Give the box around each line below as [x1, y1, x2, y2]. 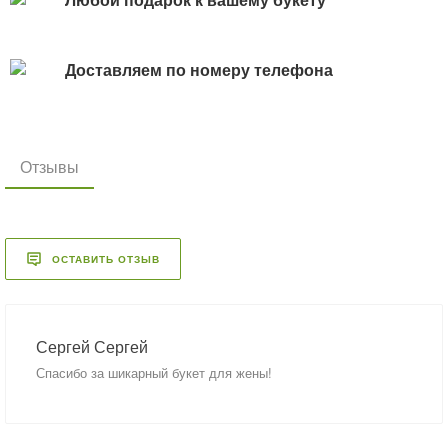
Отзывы [20, 155, 79, 179]
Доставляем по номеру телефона [65, 58, 333, 82]
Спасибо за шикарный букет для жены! [36, 363, 272, 383]
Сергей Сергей [36, 335, 148, 359]
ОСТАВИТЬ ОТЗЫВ [52, 251, 160, 266]
